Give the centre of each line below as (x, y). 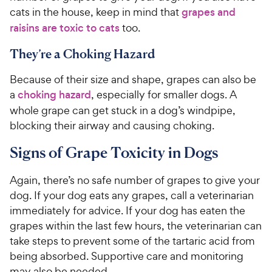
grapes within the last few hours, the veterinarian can (136, 225)
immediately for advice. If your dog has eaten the (127, 210)
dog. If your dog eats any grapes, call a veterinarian (132, 195)
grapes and (209, 12)
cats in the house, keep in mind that (96, 12)
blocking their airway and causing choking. (113, 125)
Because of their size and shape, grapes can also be (133, 79)
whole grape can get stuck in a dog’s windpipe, (123, 110)
